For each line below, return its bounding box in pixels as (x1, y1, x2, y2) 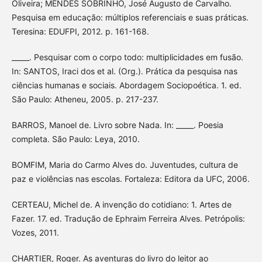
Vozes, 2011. (11, 227, 59, 238)
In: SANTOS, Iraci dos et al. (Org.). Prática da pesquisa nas (11, 66, 237, 77)
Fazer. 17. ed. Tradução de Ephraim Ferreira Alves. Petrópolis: (11, 213, 245, 224)
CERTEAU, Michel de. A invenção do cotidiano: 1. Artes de (11, 199, 232, 210)
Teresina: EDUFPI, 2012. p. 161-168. (11, 26, 149, 37)
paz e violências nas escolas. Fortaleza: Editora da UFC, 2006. (11, 174, 250, 184)
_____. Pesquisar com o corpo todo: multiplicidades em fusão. (11, 52, 243, 63)
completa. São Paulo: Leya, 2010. (11, 134, 140, 144)
